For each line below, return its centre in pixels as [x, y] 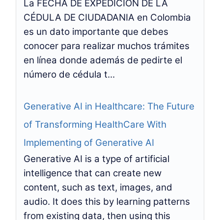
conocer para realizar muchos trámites [107, 46]
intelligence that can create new [93, 173]
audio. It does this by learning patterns [107, 202]
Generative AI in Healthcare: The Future [109, 106]
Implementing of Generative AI [89, 143]
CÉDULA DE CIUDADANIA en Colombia [107, 17]
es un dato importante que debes [96, 32]
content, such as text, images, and [98, 187]
